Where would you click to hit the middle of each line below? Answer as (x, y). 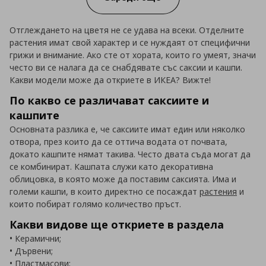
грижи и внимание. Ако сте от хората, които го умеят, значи (133, 55)
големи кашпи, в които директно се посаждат (104, 191)
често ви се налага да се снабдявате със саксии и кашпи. (126, 67)
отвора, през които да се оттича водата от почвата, (118, 141)
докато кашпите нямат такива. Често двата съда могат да (130, 154)
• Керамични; (35, 238)
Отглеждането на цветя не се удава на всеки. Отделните (127, 30)
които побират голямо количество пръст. (95, 204)
